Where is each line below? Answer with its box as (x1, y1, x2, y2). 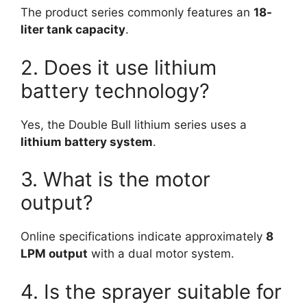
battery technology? (21, 78, 210, 103)
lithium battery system (21, 134, 153, 149)
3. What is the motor (21, 167, 210, 192)
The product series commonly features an (21, 5, 254, 20)
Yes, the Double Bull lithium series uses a (21, 117, 247, 132)
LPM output (21, 247, 88, 261)
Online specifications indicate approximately (21, 230, 266, 244)
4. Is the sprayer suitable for (21, 279, 282, 304)
